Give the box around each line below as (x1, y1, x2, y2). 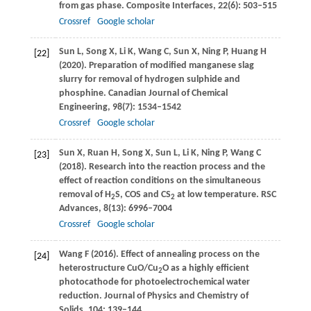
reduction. (58, 290, 102, 301)
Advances (58, 203, 99, 214)
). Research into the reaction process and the (81, 161, 265, 172)
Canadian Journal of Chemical (106, 87, 228, 99)
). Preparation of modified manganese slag (81, 60, 254, 71)
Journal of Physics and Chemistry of (101, 290, 249, 301)
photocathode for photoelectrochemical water (58, 276, 250, 287)
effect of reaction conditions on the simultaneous (58, 175, 261, 186)
